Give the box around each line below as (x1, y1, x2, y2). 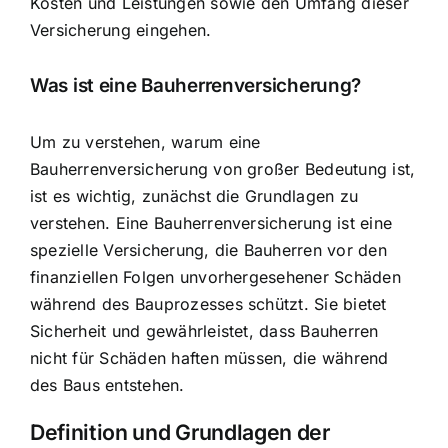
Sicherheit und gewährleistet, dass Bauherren (30, 320, 379, 341)
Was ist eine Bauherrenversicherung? (30, 74, 362, 98)
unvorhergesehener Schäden (174, 266, 401, 287)
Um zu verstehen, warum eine (30, 131, 261, 152)
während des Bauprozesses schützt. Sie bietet (30, 293, 387, 314)
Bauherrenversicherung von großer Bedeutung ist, (30, 158, 416, 179)
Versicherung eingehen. (30, 19, 212, 40)
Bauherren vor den (243, 239, 387, 260)
